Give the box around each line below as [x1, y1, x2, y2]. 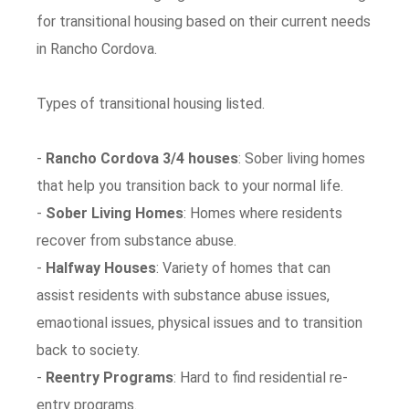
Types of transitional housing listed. [37, 95, 266, 112]
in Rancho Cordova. [37, 40, 158, 58]
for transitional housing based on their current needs [37, 13, 372, 30]
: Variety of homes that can [156, 259, 331, 277]
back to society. [37, 341, 141, 359]
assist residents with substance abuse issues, [37, 287, 330, 304]
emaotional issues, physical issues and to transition [37, 314, 363, 331]
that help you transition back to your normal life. [37, 177, 344, 194]
